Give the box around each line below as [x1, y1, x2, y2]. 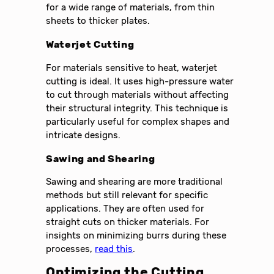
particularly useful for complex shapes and [46, 116, 230, 127]
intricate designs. [46, 129, 121, 141]
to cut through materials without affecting [46, 89, 229, 100]
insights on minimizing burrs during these [46, 230, 227, 242]
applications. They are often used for [46, 203, 205, 215]
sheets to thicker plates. [46, 15, 150, 27]
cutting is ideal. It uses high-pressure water [46, 75, 234, 87]
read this [95, 243, 133, 255]
